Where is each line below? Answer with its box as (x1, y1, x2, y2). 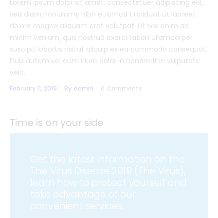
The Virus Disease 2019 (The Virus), (30, 164, 185, 178)
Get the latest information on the (30, 153, 185, 166)
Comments (106, 84, 142, 93)
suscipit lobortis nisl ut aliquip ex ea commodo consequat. (10, 44, 207, 54)
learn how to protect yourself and (30, 176, 187, 190)
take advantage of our (30, 188, 136, 201)
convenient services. (30, 200, 124, 213)
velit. (10, 68, 25, 78)
